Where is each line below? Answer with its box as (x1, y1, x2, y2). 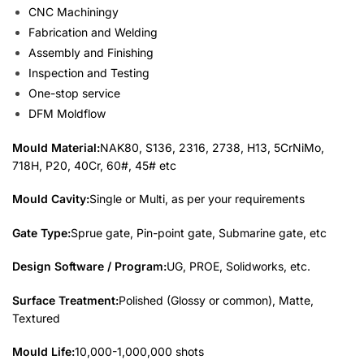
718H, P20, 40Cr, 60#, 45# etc (12, 158, 176, 172)
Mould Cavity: (12, 192, 89, 206)
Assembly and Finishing (28, 45, 154, 60)
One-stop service (28, 86, 120, 101)
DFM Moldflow (28, 106, 106, 121)
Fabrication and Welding (28, 25, 158, 40)
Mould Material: (12, 141, 100, 154)
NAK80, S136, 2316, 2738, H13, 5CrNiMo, (100, 141, 324, 154)
